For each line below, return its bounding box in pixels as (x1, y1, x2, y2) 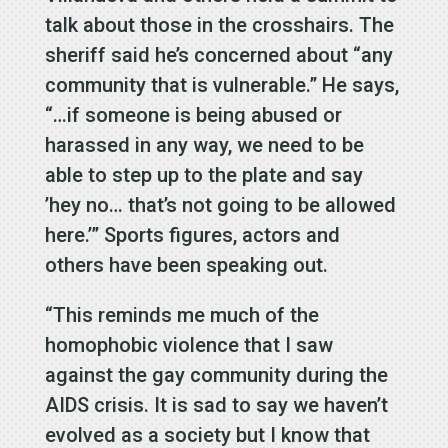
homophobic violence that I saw (44, 333, 333, 358)
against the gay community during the (44, 363, 388, 388)
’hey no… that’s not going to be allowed (44, 193, 396, 218)
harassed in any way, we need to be (44, 133, 364, 158)
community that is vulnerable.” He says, (44, 73, 399, 98)
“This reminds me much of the (44, 303, 319, 328)
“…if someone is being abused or (44, 103, 342, 128)
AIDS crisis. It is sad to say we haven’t (44, 393, 388, 418)
